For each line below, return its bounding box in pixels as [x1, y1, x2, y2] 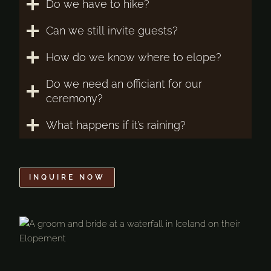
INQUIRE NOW [29, 172, 105, 181]
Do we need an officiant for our [46, 77, 202, 90]
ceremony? [46, 91, 103, 105]
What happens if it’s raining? [46, 118, 186, 131]
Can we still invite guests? [46, 24, 178, 37]
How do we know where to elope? [46, 50, 221, 64]
